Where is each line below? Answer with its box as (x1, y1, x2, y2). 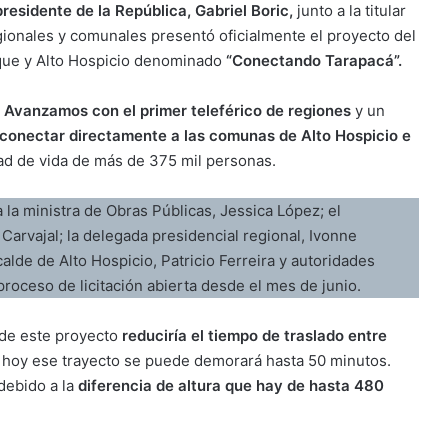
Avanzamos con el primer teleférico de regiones (4, 100, 351, 120)
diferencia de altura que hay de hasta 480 (78, 375, 384, 395)
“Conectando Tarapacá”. (226, 50, 402, 70)
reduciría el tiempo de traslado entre (122, 325, 387, 345)
